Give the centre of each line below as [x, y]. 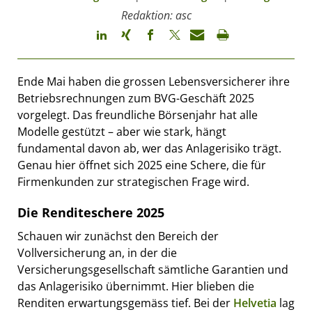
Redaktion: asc [156, 15]
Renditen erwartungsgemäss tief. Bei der [125, 303]
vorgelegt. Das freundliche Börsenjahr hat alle [138, 115]
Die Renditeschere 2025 [91, 212]
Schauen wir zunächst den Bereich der [118, 236]
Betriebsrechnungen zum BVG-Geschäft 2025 [136, 98]
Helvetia [255, 303]
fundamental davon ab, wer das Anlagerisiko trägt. [149, 148]
